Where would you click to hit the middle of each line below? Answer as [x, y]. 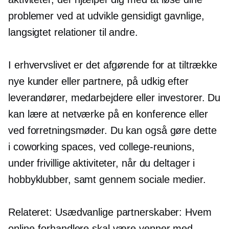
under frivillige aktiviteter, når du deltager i [102, 163]
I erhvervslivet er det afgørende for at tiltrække [113, 65]
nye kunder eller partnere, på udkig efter [98, 81]
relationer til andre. [95, 32]
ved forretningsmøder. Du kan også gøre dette [112, 130]
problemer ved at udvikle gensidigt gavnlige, [106, 16]
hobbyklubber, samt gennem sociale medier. [107, 179]
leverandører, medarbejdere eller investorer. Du [114, 98]
